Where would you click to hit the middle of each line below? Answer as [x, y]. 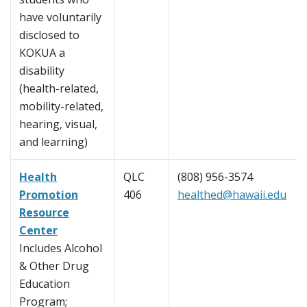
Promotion [49, 195]
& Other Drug [54, 266]
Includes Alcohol [61, 248]
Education [45, 284]
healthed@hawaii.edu [232, 195]
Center [38, 231]
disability [42, 71]
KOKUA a [42, 53]
